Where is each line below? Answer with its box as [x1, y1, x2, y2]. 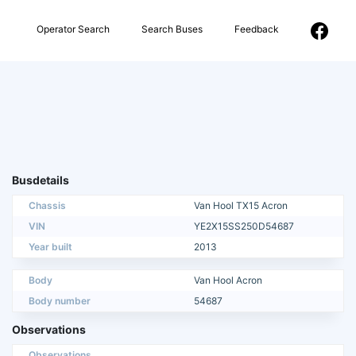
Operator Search [37, 22, 110, 35]
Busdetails [12, 173, 69, 188]
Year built [29, 241, 72, 253]
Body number [29, 295, 91, 308]
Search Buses [141, 22, 203, 35]
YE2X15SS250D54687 [194, 220, 294, 233]
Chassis [29, 199, 66, 212]
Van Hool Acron [194, 274, 262, 287]
